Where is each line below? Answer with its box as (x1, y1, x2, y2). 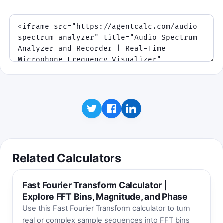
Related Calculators (12, 151, 121, 166)
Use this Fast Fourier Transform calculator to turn (22, 204, 190, 213)
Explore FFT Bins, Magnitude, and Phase (22, 191, 188, 202)
